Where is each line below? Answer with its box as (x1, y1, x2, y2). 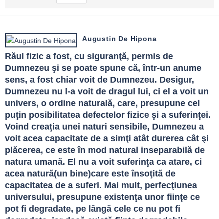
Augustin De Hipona (82, 35, 157, 43)
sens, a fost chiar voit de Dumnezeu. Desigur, (5, 74, 194, 85)
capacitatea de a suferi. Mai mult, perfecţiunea (5, 180, 197, 190)
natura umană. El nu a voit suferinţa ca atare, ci (5, 156, 202, 167)
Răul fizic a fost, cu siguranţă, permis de (5, 51, 173, 61)
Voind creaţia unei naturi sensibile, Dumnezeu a (5, 121, 204, 131)
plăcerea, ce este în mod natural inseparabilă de (5, 145, 205, 155)
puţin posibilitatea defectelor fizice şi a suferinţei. (5, 109, 211, 120)
